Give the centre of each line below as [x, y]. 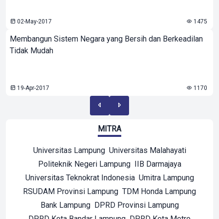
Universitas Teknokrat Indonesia [80, 178]
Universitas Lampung [69, 150]
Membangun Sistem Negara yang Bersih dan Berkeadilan [106, 39]
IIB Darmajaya [158, 164]
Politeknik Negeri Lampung [84, 164]
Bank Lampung [65, 205]
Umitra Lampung [166, 178]
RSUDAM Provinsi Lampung [71, 191]
